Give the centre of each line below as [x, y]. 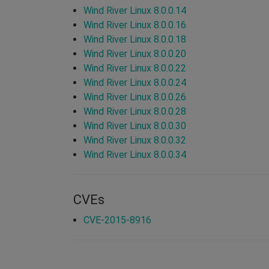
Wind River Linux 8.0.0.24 [135, 82]
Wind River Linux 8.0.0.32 [135, 140]
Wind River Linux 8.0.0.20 [135, 53]
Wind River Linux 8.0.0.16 [135, 25]
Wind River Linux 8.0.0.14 [135, 10]
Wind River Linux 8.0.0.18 [135, 39]
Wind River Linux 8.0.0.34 [135, 154]
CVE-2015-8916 [117, 220]
